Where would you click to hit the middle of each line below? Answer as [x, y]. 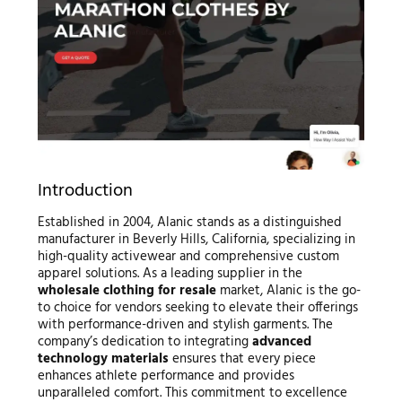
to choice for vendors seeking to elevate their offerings [197, 307]
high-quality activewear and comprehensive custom [188, 256]
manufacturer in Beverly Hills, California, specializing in [196, 239]
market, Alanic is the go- [288, 290]
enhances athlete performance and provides [166, 376]
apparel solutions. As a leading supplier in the [170, 273]
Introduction [85, 191]
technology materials [103, 358]
